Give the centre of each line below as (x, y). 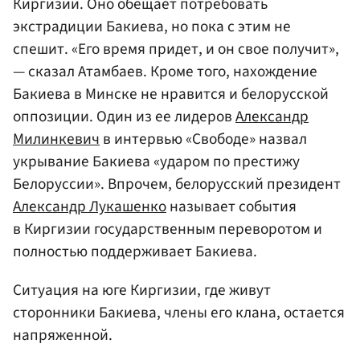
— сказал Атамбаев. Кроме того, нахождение (165, 72)
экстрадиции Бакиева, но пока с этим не (152, 27)
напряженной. (63, 335)
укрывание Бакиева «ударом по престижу (156, 162)
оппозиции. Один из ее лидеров (124, 117)
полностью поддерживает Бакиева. (135, 252)
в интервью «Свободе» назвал (203, 139)
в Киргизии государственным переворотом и (168, 229)
